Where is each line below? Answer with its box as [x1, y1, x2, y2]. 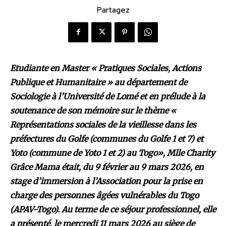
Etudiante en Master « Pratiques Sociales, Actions [10, 63, 201, 73]
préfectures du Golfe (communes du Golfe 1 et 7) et [10, 133, 203, 144]
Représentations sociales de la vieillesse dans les [10, 119, 196, 130]
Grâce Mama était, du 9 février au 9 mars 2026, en [10, 161, 204, 172]
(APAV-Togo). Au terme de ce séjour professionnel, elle [10, 204, 216, 214]
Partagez [96, 5, 130, 15]
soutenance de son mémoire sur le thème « [10, 105, 176, 116]
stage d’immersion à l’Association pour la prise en [10, 176, 203, 186]
